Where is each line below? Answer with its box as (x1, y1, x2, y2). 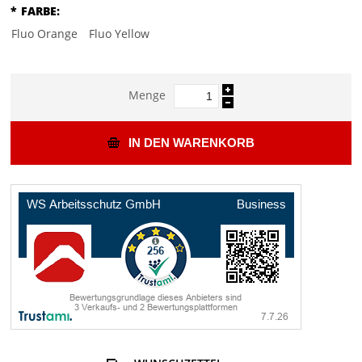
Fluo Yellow (89, 26, 150, 42)
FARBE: (21, 3, 61, 19)
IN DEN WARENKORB (128, 136, 255, 150)
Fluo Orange (11, 26, 78, 42)
